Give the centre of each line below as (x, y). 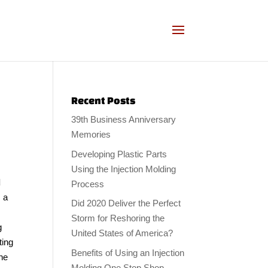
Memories (91, 134)
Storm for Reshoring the (118, 218)
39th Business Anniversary (124, 119)
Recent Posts (103, 100)
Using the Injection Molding (124, 169)
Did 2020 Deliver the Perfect (126, 203)
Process (88, 184)
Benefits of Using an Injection (128, 252)
